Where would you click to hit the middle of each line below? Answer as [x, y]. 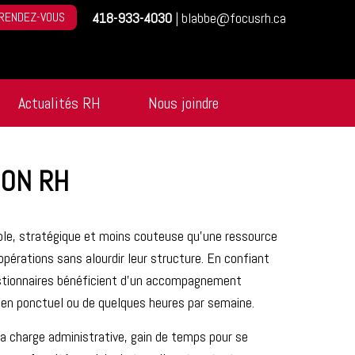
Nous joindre [183, 103]
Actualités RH [59, 103]
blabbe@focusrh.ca [234, 18]
